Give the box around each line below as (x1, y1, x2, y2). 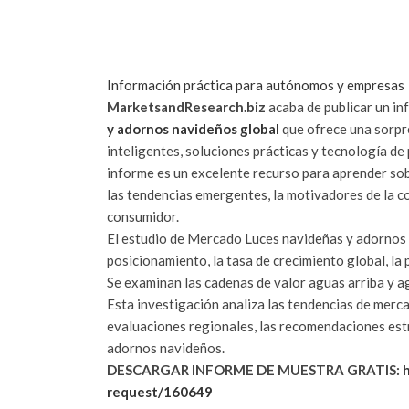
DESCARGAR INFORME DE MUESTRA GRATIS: (107, 361, 403, 378)
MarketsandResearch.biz (107, 98, 266, 115)
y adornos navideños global (107, 120, 279, 137)
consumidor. (107, 207, 179, 225)
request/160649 (107, 383, 213, 400)
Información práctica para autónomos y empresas (107, 76, 404, 93)
